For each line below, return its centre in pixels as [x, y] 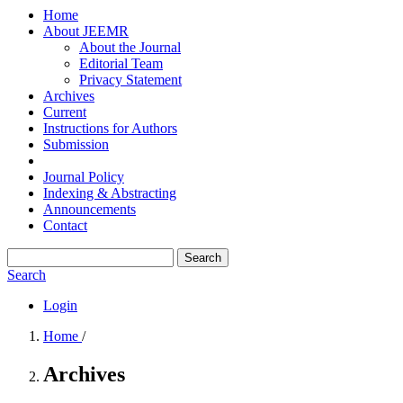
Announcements [90, 209]
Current [65, 112]
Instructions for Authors [110, 128]
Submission [76, 144]
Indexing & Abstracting [110, 193]
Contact [65, 225]
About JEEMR [86, 31]
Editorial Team [121, 63]
